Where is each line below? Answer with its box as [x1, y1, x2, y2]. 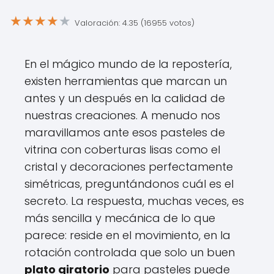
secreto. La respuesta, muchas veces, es [24, 193, 244, 209]
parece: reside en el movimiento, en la [24, 228, 231, 243]
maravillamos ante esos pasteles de [24, 125, 225, 140]
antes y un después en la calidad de [24, 91, 225, 106]
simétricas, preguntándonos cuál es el [24, 176, 234, 191]
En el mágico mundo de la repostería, [24, 56, 232, 72]
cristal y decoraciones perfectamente [24, 159, 233, 174]
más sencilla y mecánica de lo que [24, 210, 215, 226]
